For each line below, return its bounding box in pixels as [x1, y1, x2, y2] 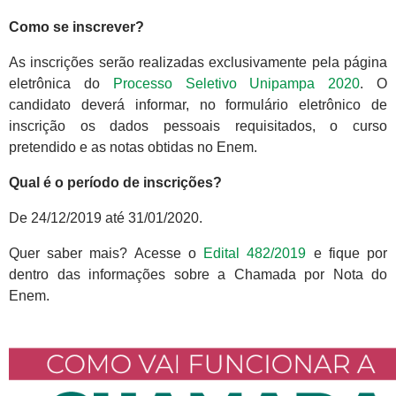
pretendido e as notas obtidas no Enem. [9, 140, 257, 156]
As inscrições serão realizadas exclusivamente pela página [9, 55, 387, 71]
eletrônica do [9, 76, 113, 92]
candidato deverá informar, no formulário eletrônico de [9, 97, 387, 113]
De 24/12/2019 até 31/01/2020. [9, 210, 202, 226]
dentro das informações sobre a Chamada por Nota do [9, 267, 387, 283]
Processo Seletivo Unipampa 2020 [112, 76, 361, 92]
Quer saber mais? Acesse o [9, 246, 204, 262]
